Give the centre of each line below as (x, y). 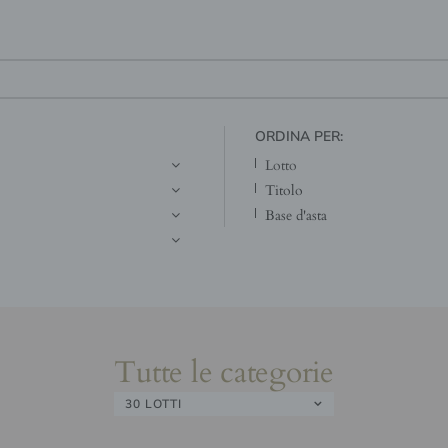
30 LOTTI (153, 403)
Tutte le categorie (224, 370)
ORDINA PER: (299, 136)
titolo (289, 189)
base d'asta (301, 214)
